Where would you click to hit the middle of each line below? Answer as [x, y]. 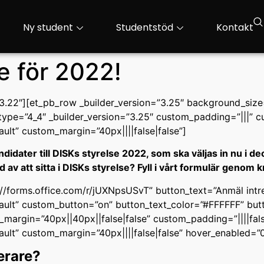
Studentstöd [144, 27]
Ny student [48, 27]
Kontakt [235, 27]
